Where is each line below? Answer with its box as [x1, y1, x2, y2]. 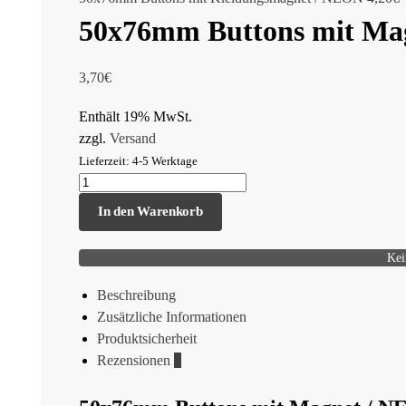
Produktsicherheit [97, 330, 197, 346]
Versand [110, 130, 156, 147]
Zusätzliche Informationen [97, 308, 246, 324]
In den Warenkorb [98, 204, 203, 219]
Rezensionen [97, 352, 174, 368]
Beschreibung [97, 286, 176, 303]
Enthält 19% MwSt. [79, 109, 192, 125]
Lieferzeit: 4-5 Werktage [79, 154, 198, 169]
